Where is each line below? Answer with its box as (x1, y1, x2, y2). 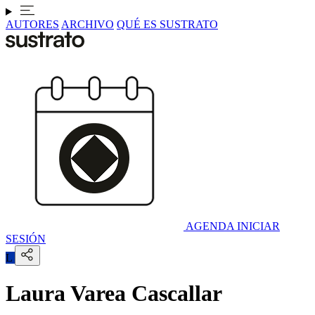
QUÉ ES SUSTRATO (117, 18, 218, 30)
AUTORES (6, 18, 59, 30)
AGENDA (186, 220, 234, 232)
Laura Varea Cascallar (6, 281, 222, 307)
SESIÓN (6, 233, 46, 245)
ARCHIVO (61, 18, 114, 30)
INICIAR (237, 220, 280, 232)
